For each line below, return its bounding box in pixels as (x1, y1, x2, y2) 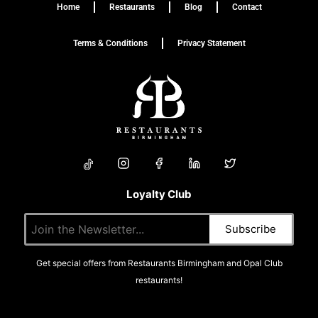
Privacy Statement (177, 38, 246, 48)
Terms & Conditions (72, 38, 148, 48)
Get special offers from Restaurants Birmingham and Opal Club (35, 257, 283, 268)
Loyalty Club (126, 187, 192, 202)
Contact (231, 1, 262, 12)
